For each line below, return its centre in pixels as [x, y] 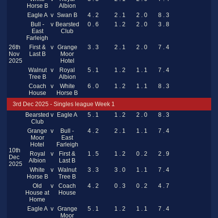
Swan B [67, 15]
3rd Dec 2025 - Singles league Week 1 [64, 104]
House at [37, 193]
